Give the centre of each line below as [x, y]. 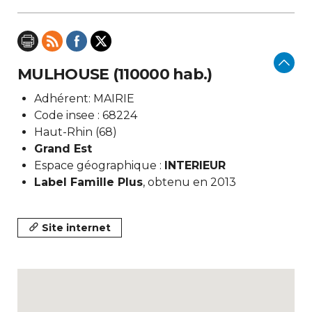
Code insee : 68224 [86, 115]
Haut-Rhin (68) [76, 132]
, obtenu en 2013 [189, 182]
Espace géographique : [99, 165]
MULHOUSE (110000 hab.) [115, 74]
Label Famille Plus [88, 182]
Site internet [76, 228]
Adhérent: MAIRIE [84, 99]
